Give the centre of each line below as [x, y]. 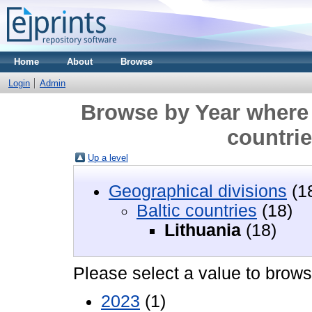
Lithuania [203, 230]
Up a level [108, 158]
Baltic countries [197, 210]
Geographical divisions [198, 191]
